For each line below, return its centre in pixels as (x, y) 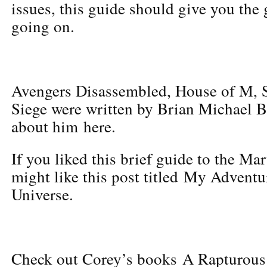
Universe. (42, 194)
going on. (43, 26)
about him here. (63, 126)
